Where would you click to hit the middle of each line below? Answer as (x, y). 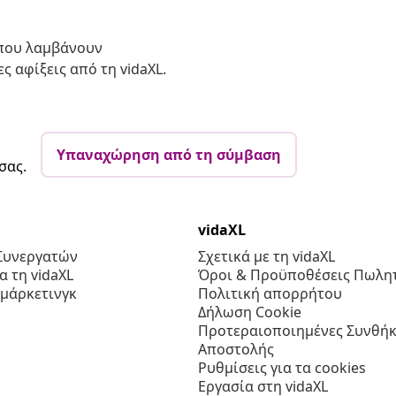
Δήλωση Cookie (250, 312)
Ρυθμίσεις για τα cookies (282, 368)
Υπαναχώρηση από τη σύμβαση (169, 155)
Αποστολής (236, 350)
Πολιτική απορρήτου (270, 294)
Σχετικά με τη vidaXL (267, 257)
